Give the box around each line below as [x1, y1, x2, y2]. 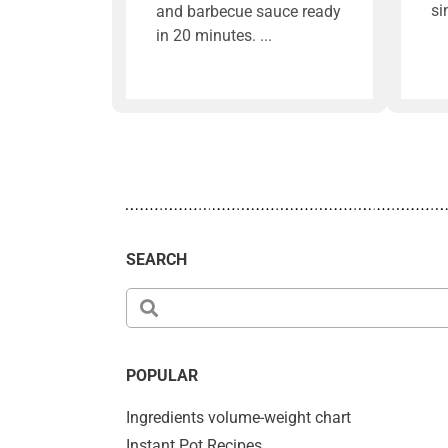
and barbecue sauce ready [155, 2, 341, 22]
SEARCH [126, 250, 187, 270]
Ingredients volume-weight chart [126, 408, 351, 428]
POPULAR [126, 366, 198, 386]
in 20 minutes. [155, 26, 256, 46]
